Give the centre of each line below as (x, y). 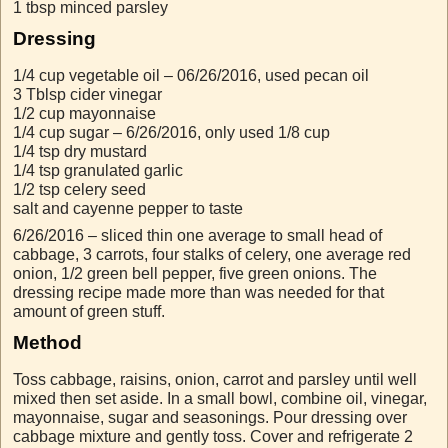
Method (47, 343)
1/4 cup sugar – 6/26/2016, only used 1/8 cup (171, 133)
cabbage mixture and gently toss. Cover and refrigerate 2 (213, 437)
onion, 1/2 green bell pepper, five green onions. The (195, 274)
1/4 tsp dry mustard (80, 152)
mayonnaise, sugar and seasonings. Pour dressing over (210, 418)
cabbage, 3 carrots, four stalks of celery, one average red (212, 255)
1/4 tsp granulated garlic (98, 171)
